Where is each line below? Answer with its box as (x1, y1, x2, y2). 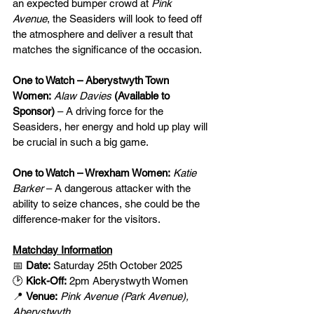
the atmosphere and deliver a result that (13, 28, 196, 40)
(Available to (114, 90, 172, 102)
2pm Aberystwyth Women (67, 275, 188, 287)
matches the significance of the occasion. (13, 43, 202, 55)
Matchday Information (13, 244, 112, 256)
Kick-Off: (26, 275, 67, 287)
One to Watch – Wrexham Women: (13, 167, 170, 179)
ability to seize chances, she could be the (13, 198, 203, 210)
